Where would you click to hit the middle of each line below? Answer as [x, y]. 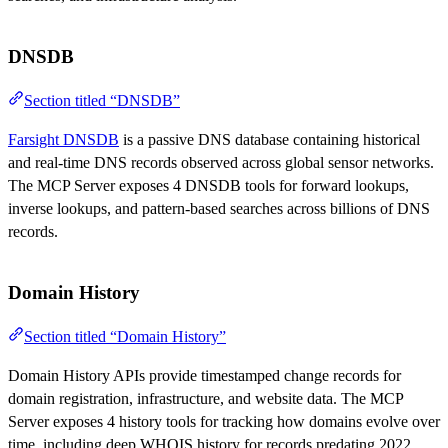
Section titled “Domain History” [125, 336]
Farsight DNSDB [63, 139]
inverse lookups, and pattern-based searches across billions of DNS [219, 208]
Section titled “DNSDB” [102, 100]
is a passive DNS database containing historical [269, 139]
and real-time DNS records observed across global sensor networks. [221, 162]
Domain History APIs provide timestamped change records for [204, 375]
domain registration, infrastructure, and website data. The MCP [205, 398]
